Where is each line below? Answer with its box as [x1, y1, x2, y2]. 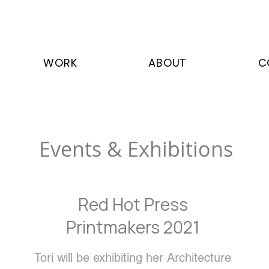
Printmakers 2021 [65, 216, 200, 238]
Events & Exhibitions [38, 135, 233, 163]
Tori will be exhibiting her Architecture [34, 250, 232, 265]
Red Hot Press [77, 193, 188, 216]
